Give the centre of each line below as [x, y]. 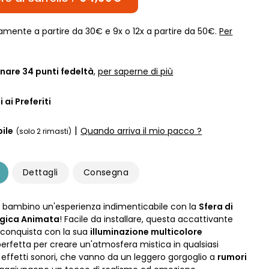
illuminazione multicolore [147, 232]
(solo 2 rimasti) [44, 131]
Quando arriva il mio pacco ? [141, 131]
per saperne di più [136, 71]
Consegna [106, 172]
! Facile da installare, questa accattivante [147, 219]
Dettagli [40, 172]
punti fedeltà [64, 71]
